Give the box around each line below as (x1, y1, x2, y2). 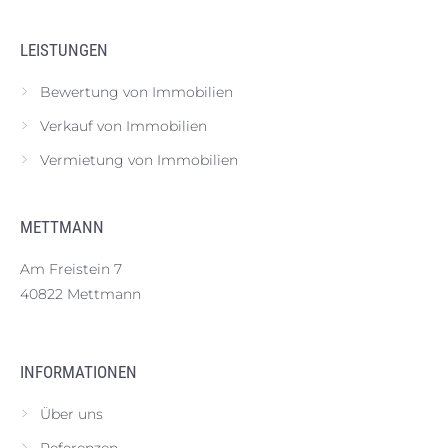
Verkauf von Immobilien (40, 117, 207, 135)
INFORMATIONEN (20, 362, 137, 382)
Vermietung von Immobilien (40, 151, 238, 169)
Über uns (40, 405, 103, 423)
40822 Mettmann (20, 285, 141, 303)
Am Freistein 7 (20, 260, 122, 278)
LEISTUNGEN (20, 40, 108, 60)
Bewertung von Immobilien (40, 83, 233, 101)
